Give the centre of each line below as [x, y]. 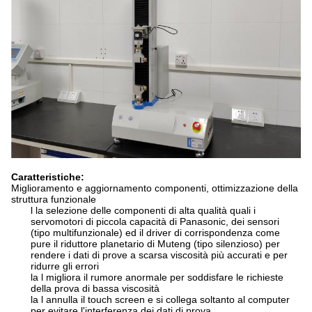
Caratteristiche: [48, 177]
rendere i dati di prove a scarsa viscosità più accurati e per [159, 255]
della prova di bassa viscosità [95, 288]
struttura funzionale [54, 199]
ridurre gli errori [65, 266]
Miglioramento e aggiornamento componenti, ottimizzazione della [155, 188]
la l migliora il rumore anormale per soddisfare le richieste [157, 277]
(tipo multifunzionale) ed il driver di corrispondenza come [155, 232]
